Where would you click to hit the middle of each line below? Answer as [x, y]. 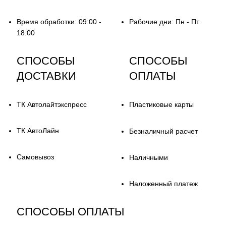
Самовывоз [36, 157]
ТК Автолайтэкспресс [52, 104]
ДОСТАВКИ [47, 76]
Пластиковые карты [161, 104]
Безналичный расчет [163, 131]
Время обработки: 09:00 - [59, 21]
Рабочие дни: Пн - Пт [164, 21]
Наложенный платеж [163, 183]
